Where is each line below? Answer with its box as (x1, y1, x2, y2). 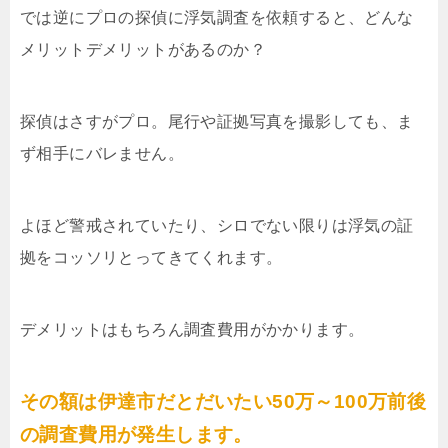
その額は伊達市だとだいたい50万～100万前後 (20, 391, 427, 413)
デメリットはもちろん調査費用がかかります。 (20, 321, 365, 339)
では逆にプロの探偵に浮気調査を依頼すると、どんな (20, 9, 414, 27)
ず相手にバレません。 (20, 145, 184, 163)
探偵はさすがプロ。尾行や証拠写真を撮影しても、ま (20, 113, 414, 131)
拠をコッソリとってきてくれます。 (20, 249, 283, 267)
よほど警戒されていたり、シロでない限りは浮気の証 (20, 217, 414, 235)
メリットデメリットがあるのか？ (20, 41, 266, 59)
